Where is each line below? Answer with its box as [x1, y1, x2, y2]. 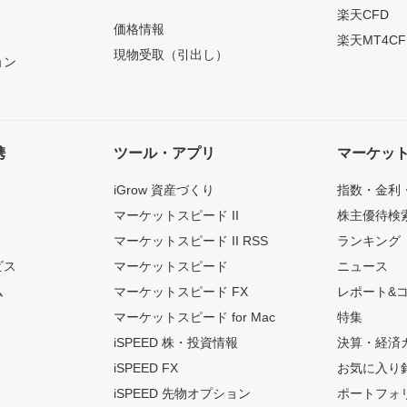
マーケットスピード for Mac [113, 310, 275, 324]
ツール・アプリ [113, 145, 215, 161]
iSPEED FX [113, 361, 178, 375]
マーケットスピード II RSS [113, 233, 268, 248]
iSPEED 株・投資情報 [113, 335, 238, 350]
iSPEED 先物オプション [113, 386, 251, 401]
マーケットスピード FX [113, 284, 248, 299]
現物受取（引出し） [113, 47, 228, 62]
